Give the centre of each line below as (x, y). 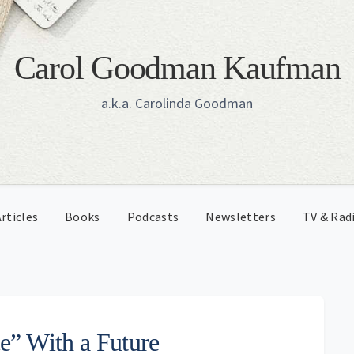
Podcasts (153, 217)
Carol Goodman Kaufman (177, 68)
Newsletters (241, 217)
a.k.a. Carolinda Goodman (177, 103)
